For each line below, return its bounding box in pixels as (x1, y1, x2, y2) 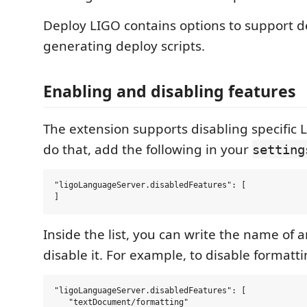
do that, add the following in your (43, 140, 252, 158)
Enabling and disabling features (43, 79, 296, 102)
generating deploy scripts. (43, 37, 205, 55)
